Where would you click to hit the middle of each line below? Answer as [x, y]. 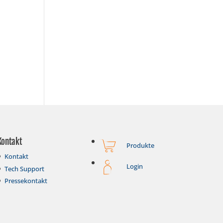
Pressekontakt [26, 181]
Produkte [140, 145]
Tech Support [24, 168]
